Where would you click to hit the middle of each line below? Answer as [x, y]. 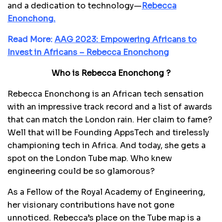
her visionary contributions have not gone [91, 205]
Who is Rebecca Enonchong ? [111, 73]
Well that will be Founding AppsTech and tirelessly [108, 133]
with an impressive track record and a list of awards [110, 107]
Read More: [31, 40]
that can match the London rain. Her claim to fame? [111, 120]
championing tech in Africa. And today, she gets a [107, 146]
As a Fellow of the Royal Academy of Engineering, [106, 192]
